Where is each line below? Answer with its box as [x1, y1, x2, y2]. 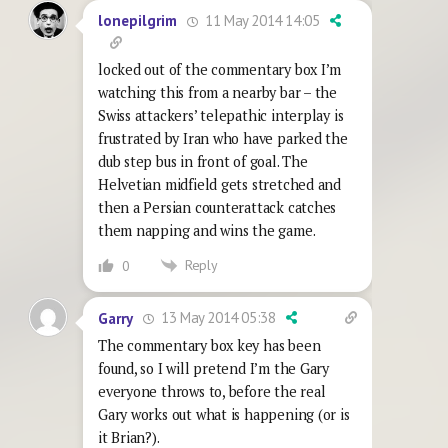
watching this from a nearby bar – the [98, 82, 338, 102]
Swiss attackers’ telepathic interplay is [98, 105, 344, 125]
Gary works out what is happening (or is [98, 405, 350, 425]
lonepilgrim [98, 11, 177, 31]
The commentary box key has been [98, 336, 321, 356]
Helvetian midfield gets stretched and [98, 174, 342, 194]
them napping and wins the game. [98, 220, 316, 240]
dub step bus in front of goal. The [98, 151, 308, 171]
